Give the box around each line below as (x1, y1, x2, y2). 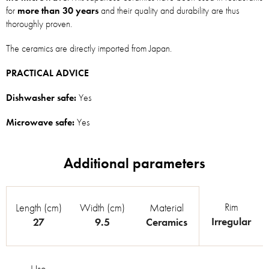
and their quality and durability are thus (98, 4, 239, 17)
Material (150, 200, 184, 214)
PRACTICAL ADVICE (6, 67, 89, 79)
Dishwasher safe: (6, 91, 76, 104)
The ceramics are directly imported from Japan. (6, 42, 172, 55)
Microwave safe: (6, 116, 74, 128)
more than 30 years (17, 4, 98, 17)
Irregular (211, 214, 251, 228)
